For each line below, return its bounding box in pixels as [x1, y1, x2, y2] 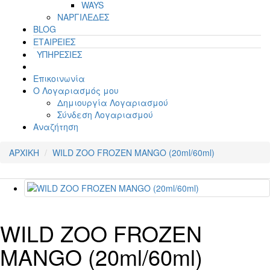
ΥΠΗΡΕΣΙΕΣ [37, 48, 82, 60]
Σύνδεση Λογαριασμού [57, 108, 153, 121]
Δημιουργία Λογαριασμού [57, 96, 168, 108]
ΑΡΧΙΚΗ [9, 146, 39, 159]
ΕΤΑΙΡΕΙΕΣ [33, 35, 75, 48]
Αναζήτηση [33, 120, 78, 133]
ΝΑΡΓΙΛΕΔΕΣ [57, 10, 109, 23]
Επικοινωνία [33, 72, 85, 84]
